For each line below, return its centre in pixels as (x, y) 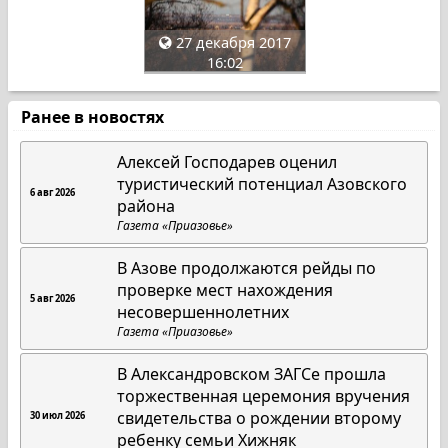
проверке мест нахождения (225, 289)
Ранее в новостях (92, 116)
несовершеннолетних (203, 311)
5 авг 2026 (52, 298)
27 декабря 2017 (231, 42)
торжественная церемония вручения (264, 395)
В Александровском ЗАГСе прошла (252, 373)
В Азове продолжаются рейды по (247, 267)
